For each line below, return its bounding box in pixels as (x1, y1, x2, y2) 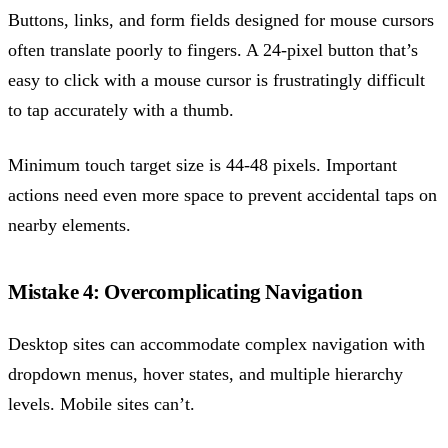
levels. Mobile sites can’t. (8, 393, 195, 414)
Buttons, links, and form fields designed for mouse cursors (8, 10, 434, 31)
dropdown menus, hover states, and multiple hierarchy (8, 363, 403, 384)
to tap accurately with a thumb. (8, 100, 234, 121)
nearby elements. (8, 214, 131, 235)
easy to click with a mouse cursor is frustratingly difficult (8, 70, 425, 91)
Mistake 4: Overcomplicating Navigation (8, 280, 363, 305)
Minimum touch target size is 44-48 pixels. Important (8, 154, 397, 175)
